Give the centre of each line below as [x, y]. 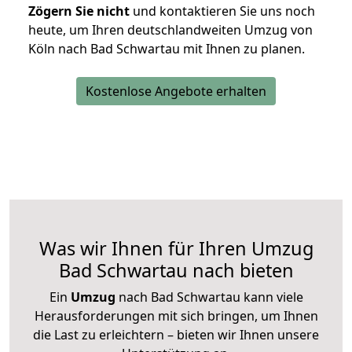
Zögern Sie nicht [79, 11]
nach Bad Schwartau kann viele [209, 297]
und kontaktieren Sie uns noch [222, 11]
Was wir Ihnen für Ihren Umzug [176, 249]
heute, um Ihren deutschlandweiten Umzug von [170, 30]
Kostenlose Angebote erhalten [176, 92]
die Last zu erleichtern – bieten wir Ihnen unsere [176, 335]
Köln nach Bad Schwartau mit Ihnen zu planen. [167, 49]
